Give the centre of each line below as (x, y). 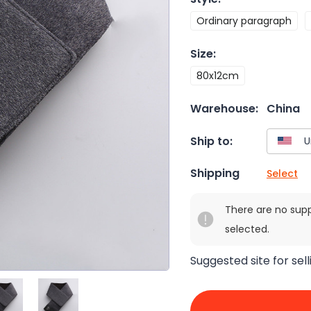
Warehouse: (224, 109)
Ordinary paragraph (244, 21)
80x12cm (218, 76)
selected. (247, 229)
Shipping (215, 174)
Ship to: (211, 141)
